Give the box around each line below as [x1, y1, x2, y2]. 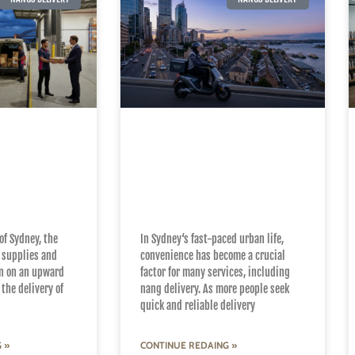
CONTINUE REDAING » [140, 338, 237, 351]
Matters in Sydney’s [140, 151, 281, 171]
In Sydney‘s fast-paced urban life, [140, 231, 284, 246]
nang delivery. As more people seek [140, 281, 289, 296]
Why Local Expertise [140, 131, 288, 151]
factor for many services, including [140, 265, 290, 279]
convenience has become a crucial [140, 248, 285, 262]
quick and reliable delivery [140, 298, 255, 312]
